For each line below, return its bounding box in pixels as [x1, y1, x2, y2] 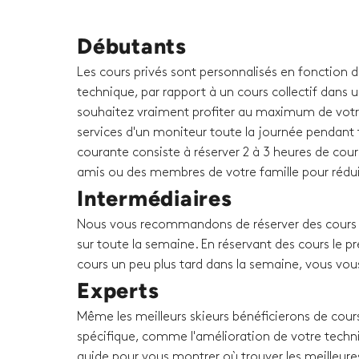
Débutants [77, 33, 187, 60]
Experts [77, 277, 159, 305]
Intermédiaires [77, 185, 232, 212]
